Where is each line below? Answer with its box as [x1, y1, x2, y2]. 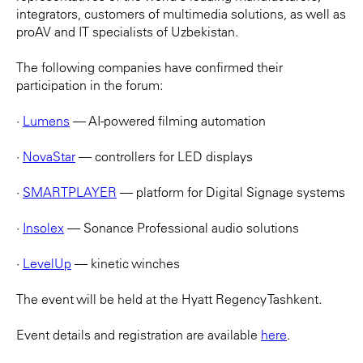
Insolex [23, 219, 64, 236]
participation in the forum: [16, 76, 163, 93]
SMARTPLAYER [23, 183, 117, 200]
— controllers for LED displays [75, 147, 253, 164]
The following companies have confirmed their [16, 58, 283, 75]
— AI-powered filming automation [70, 112, 266, 129]
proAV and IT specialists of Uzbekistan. [16, 23, 238, 40]
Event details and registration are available [16, 326, 261, 343]
